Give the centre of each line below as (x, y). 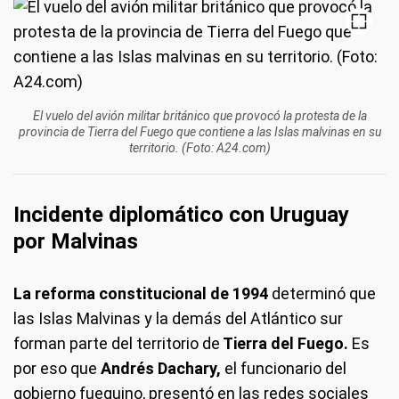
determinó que (322, 293)
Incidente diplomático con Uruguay (181, 214)
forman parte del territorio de (117, 343)
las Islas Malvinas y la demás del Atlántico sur (178, 318)
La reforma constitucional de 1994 (141, 293)
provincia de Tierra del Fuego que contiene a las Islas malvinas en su (199, 131)
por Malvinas (76, 241)
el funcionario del (285, 368)
